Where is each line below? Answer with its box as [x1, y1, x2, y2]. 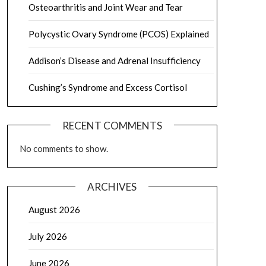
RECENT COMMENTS [62, 119, 162, 132]
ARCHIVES [87, 180, 137, 193]
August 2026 [28, 204, 80, 215]
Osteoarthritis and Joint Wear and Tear [28, 2, 183, 12]
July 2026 [28, 231, 67, 242]
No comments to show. [19, 143, 108, 154]
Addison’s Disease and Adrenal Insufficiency [28, 55, 201, 66]
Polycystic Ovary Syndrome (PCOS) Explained [28, 28, 209, 39]
